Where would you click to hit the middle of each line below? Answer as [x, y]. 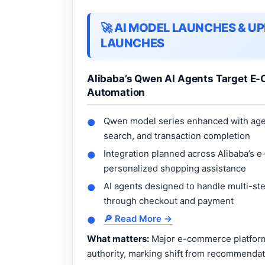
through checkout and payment [169, 201]
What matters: [118, 238]
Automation [116, 92]
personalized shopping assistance [175, 168]
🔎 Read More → [138, 218]
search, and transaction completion [177, 135]
